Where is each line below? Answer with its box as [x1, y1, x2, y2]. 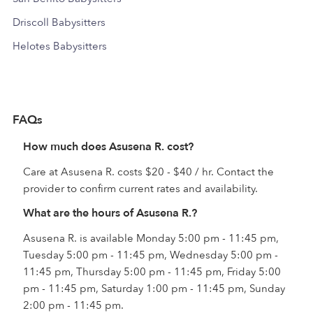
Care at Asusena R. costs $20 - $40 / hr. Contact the [23, 164, 274, 179]
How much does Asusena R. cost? [23, 138, 194, 154]
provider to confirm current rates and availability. [23, 181, 258, 196]
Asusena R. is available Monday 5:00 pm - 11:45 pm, [23, 231, 279, 245]
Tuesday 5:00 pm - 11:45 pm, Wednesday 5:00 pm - [23, 247, 278, 262]
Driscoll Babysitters [13, 15, 105, 29]
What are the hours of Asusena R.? [23, 205, 197, 221]
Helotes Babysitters [13, 38, 107, 53]
